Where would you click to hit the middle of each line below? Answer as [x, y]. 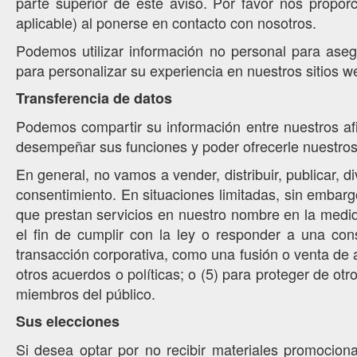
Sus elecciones [68, 321]
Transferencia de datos [94, 98]
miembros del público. [86, 293]
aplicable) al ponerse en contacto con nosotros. [166, 22]
